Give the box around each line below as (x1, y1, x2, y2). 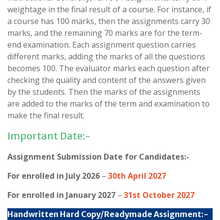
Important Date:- (7, 130, 91, 142)
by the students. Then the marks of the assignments (7, 86, 200, 98)
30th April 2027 (108, 170, 166, 182)
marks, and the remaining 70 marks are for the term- (7, 27, 202, 39)
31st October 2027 (124, 190, 194, 201)
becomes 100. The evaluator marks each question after (7, 63, 210, 74)
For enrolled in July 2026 (7, 170, 100, 182)
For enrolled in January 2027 (7, 190, 115, 201)
